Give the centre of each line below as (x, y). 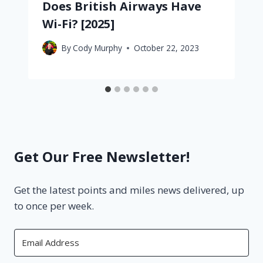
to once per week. (54, 206)
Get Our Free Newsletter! (102, 156)
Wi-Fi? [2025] (78, 23)
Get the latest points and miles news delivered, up (129, 190)
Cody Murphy (98, 48)
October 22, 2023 (167, 48)
